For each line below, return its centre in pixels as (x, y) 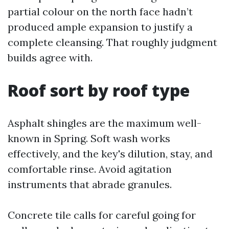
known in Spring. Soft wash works (89, 138)
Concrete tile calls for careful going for (102, 215)
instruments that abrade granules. (90, 184)
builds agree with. (50, 58)
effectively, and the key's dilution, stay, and (110, 154)
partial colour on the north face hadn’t (100, 12)
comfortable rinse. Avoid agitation (90, 169)
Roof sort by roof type (99, 90)
